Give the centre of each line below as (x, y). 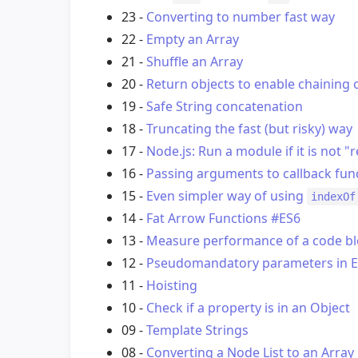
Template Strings (197, 330)
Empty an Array (193, 40)
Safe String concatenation (225, 107)
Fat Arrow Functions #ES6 (223, 219)
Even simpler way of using (227, 196)
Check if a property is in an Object (248, 308)
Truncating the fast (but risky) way (249, 129)
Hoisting (172, 286)
